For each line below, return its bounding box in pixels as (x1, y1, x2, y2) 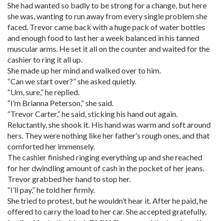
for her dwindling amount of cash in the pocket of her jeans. (7, 163, 204, 173)
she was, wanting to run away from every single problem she (7, 11, 207, 21)
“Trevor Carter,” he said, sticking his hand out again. (7, 109, 178, 118)
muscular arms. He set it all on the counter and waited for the (7, 44, 210, 53)
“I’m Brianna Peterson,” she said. (7, 98, 113, 108)
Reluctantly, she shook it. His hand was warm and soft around (7, 120, 211, 129)
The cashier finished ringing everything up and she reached (7, 152, 202, 162)
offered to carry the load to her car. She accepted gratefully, (7, 207, 206, 216)
